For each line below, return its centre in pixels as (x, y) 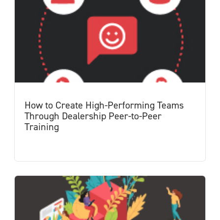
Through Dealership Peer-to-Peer (93, 116)
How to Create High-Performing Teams (104, 105)
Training (42, 127)
